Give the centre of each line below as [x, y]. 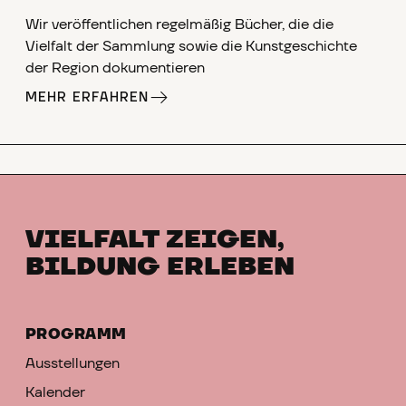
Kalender [55, 393]
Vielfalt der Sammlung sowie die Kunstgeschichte [191, 47]
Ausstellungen [72, 364]
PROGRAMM [76, 335]
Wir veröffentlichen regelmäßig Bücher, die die [179, 25]
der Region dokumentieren [115, 68]
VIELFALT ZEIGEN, [155, 240]
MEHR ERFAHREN [87, 98]
